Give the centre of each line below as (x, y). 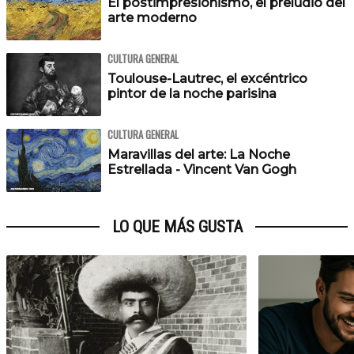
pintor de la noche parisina (192, 94)
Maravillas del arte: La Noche (199, 154)
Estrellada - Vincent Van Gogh (202, 169)
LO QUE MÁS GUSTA (177, 227)
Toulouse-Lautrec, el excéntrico (207, 79)
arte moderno (152, 18)
